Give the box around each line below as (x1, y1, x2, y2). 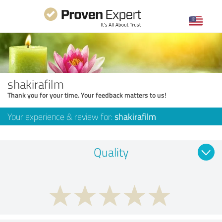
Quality (94, 143, 128, 160)
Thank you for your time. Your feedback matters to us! (7, 90, 166, 100)
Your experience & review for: (7, 110, 114, 122)
